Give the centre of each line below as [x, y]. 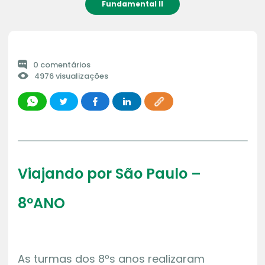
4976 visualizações [71, 76]
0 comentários [62, 64]
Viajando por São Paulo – [109, 173]
